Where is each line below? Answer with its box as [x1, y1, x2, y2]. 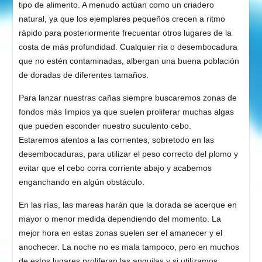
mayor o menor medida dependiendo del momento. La [18, 214, 221, 224]
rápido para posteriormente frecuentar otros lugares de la [18, 28, 232, 38]
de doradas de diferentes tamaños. [18, 70, 149, 80]
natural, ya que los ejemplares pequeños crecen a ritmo [18, 14, 225, 24]
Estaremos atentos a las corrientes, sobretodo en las [18, 135, 214, 145]
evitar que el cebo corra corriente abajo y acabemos [18, 163, 212, 173]
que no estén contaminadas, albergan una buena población [18, 56, 239, 66]
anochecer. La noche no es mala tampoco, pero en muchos [18, 242, 239, 252]
